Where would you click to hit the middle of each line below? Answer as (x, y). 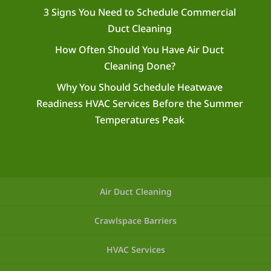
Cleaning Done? (139, 66)
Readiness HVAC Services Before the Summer (139, 104)
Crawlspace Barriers (135, 221)
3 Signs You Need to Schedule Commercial (139, 12)
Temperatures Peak (139, 120)
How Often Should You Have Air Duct (140, 50)
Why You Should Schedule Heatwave (139, 87)
